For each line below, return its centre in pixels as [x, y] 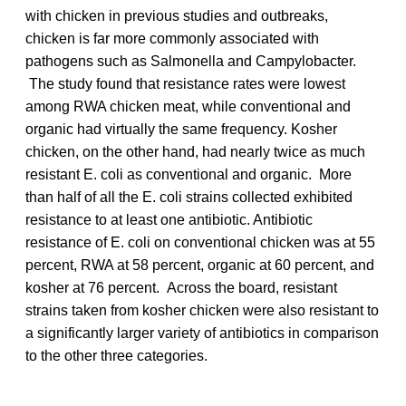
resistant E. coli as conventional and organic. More [188, 174]
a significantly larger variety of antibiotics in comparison [202, 333]
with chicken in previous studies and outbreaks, [177, 15]
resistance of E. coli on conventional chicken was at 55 [200, 242]
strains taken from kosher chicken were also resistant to [202, 310]
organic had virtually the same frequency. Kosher [181, 129]
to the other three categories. [116, 355]
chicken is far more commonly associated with [172, 38]
